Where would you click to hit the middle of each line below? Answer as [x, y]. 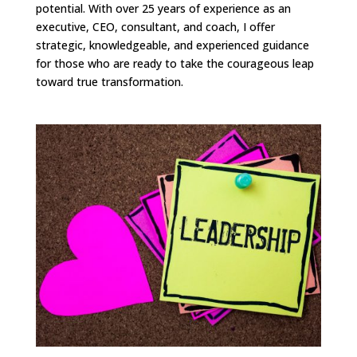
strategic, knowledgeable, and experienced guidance [172, 45]
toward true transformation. [111, 81]
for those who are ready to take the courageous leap [175, 63]
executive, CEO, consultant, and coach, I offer [155, 26]
